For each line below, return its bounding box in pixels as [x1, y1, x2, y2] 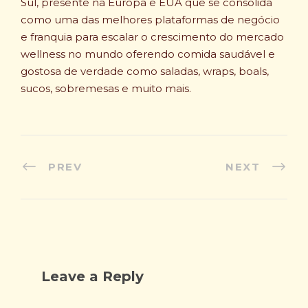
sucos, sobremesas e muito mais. [21, 81, 191, 95]
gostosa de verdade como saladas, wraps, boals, [21, 64, 269, 78]
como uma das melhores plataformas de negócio [21, 12, 280, 26]
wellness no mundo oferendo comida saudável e [21, 47, 275, 60]
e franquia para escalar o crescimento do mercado [21, 30, 284, 43]
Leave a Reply [41, 268, 144, 285]
